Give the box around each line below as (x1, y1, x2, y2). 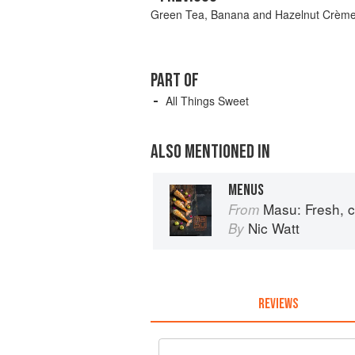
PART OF (151, 69, 199, 93)
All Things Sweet (166, 93, 249, 109)
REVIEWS (258, 295, 298, 312)
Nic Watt (248, 217, 300, 238)
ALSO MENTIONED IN (151, 140, 270, 164)
